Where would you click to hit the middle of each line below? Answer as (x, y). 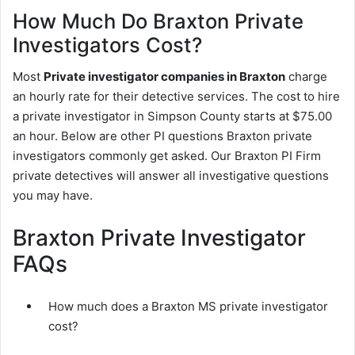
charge (306, 77)
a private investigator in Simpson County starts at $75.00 (172, 116)
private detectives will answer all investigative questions (171, 176)
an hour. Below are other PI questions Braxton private (162, 136)
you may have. (53, 196)
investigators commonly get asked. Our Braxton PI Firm (167, 156)
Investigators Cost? (107, 44)
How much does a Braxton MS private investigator (188, 307)
